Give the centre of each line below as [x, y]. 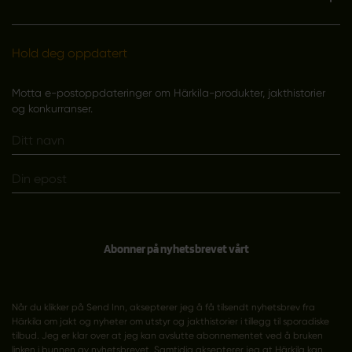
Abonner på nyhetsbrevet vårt [176, 249]
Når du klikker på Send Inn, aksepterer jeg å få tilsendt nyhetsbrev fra [163, 307]
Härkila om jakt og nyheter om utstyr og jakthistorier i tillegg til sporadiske [170, 321]
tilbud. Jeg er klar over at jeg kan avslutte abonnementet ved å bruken [167, 335]
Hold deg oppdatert [69, 53]
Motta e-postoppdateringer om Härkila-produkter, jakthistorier [168, 92]
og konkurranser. [52, 108]
